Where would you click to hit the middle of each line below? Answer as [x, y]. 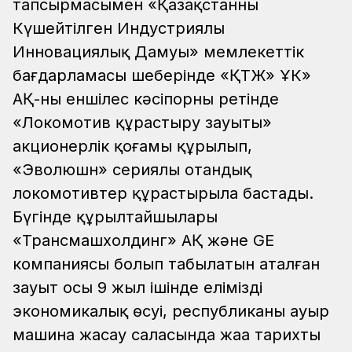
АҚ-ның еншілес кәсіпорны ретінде [146, 99]
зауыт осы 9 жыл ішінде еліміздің [137, 288]
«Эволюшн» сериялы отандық [132, 170]
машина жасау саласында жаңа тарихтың [167, 335]
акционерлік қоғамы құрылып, [132, 147]
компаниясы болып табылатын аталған [166, 264]
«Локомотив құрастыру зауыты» [142, 123]
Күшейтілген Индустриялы [119, 29]
